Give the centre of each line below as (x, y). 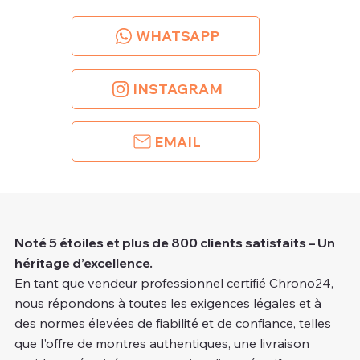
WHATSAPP (178, 36)
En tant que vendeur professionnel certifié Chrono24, (174, 283)
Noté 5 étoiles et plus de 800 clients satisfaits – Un (174, 243)
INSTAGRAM (178, 89)
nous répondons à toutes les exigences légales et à (168, 303)
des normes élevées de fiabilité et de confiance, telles (172, 323)
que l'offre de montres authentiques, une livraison (162, 344)
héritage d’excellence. (83, 263)
